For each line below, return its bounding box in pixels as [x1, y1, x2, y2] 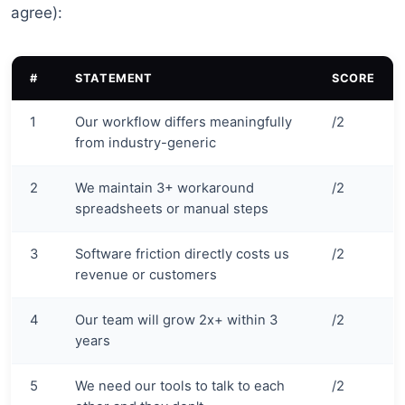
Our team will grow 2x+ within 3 [75, 312, 278, 329]
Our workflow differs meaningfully [75, 114, 292, 131]
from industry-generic [75, 135, 216, 152]
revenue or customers [75, 267, 217, 284]
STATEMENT [75, 71, 153, 86]
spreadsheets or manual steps [75, 201, 268, 218]
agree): [11, 4, 62, 23]
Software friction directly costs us [75, 246, 289, 263]
